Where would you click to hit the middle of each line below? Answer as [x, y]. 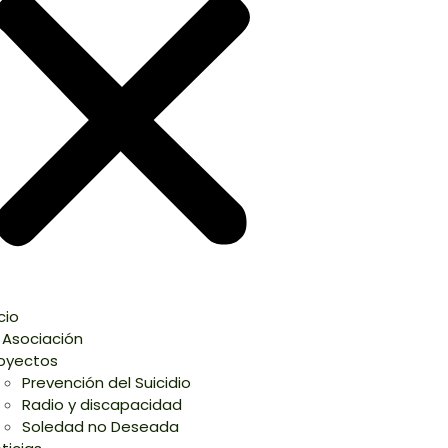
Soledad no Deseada [100, 426]
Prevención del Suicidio [106, 382]
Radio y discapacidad [101, 404]
